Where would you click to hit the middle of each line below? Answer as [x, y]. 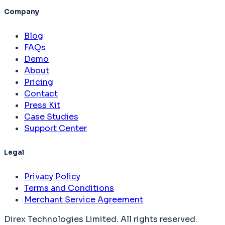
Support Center [55, 129]
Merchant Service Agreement [84, 199]
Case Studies [51, 117]
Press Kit [42, 105]
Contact [41, 94]
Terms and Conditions [69, 188]
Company [22, 12]
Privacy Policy [52, 176]
